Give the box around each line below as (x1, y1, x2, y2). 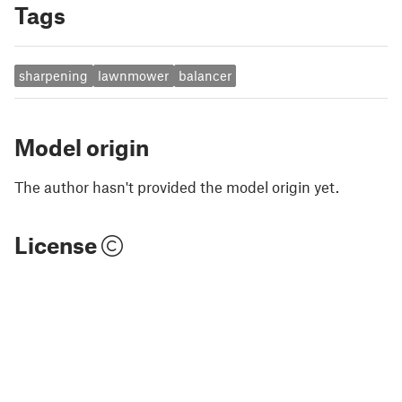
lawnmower (98, 67, 170, 84)
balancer (178, 67, 232, 84)
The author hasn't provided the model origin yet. (14, 177, 339, 196)
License (14, 231, 101, 258)
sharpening (19, 67, 89, 84)
